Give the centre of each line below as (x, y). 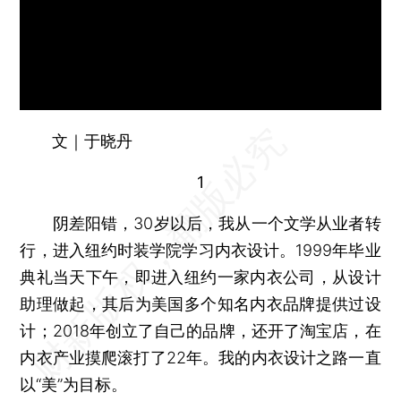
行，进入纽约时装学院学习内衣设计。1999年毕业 (200, 250)
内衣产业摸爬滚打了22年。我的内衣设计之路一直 (200, 357)
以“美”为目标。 (74, 384)
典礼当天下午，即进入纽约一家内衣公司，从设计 (200, 277)
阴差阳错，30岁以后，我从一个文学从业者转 (200, 223)
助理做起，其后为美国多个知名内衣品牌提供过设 (200, 303)
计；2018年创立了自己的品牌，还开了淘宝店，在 (200, 330)
